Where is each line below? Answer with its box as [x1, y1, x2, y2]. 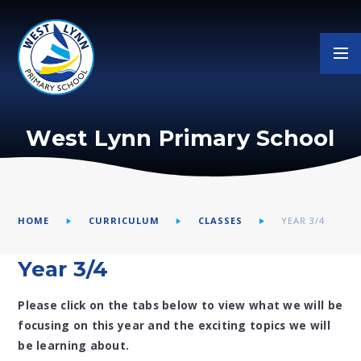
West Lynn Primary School [26, 125, 335, 151]
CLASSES [197, 214, 243, 226]
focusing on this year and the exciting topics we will [18, 317, 330, 333]
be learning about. [18, 337, 130, 353]
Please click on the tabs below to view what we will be [18, 297, 343, 313]
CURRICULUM [88, 214, 160, 226]
